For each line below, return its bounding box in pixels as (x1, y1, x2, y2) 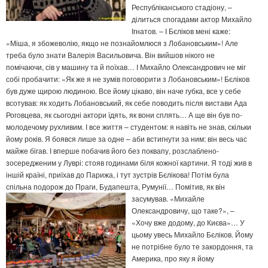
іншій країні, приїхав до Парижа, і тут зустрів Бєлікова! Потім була (6, 169, 229, 180)
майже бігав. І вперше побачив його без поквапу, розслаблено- (6, 145, 219, 156)
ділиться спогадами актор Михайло (132, 14, 252, 25)
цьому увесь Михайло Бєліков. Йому (132, 229, 253, 240)
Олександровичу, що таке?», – (132, 205, 234, 216)
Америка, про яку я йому (132, 253, 214, 264)
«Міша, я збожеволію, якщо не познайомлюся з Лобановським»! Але (6, 38, 238, 48)
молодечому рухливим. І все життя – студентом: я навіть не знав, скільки (6, 121, 251, 132)
